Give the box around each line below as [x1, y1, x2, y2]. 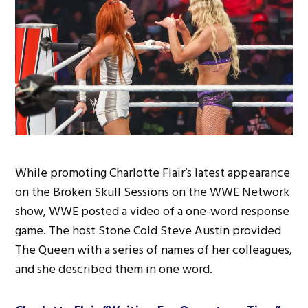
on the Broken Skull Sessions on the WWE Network [15, 182, 290, 203]
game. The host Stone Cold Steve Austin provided [15, 221, 282, 241]
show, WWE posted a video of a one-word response [15, 201, 290, 222]
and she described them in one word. [15, 259, 213, 280]
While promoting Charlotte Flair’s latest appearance [15, 163, 291, 184]
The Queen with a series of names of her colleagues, [15, 240, 293, 261]
